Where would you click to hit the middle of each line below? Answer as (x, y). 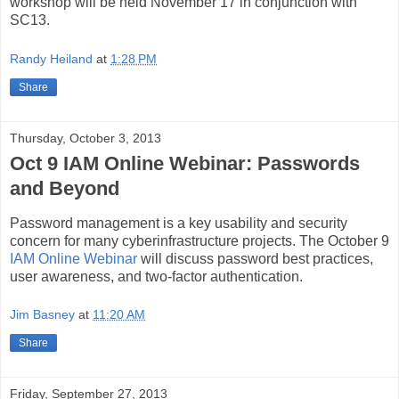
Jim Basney (42, 315)
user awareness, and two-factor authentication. (156, 276)
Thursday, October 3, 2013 (85, 138)
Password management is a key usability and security (179, 223)
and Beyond (65, 189)
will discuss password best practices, (255, 258)
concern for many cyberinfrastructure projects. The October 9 (199, 240)
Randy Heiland (51, 59)
